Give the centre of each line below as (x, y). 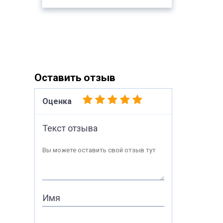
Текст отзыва (70, 128)
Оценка (57, 101)
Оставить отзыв (75, 78)
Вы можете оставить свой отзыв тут (99, 150)
